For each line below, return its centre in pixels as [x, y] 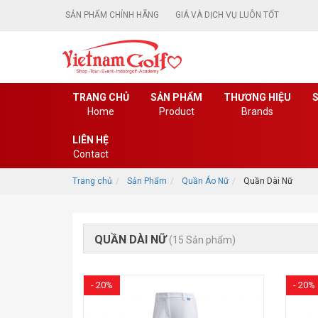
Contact [91, 154]
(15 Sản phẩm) [202, 240]
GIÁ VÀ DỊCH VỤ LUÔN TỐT [227, 15]
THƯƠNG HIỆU [257, 98]
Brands [257, 112]
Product [176, 112]
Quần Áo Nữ [205, 181]
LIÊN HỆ [91, 140]
